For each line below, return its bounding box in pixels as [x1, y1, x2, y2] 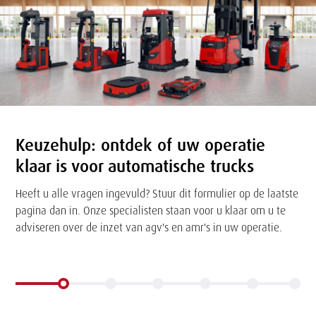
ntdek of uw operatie [110, 134, 266, 156]
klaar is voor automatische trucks [16, 155, 255, 177]
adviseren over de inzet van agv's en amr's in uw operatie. [16, 220, 283, 235]
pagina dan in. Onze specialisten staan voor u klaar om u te [16, 203, 286, 218]
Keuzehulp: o [16, 134, 111, 156]
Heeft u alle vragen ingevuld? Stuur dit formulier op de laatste [16, 186, 299, 201]
